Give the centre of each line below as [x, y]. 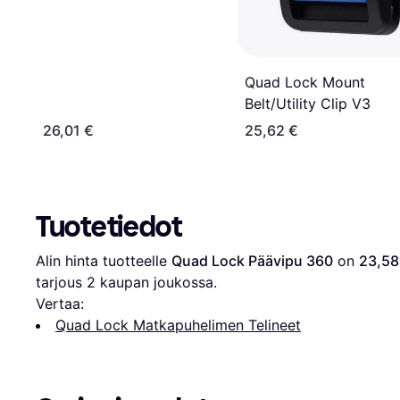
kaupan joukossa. [156, 282]
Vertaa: [60, 303]
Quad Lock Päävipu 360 [252, 260]
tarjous [61, 282]
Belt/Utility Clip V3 [308, 103]
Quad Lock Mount [305, 82]
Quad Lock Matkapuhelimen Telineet [178, 325]
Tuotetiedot [109, 226]
